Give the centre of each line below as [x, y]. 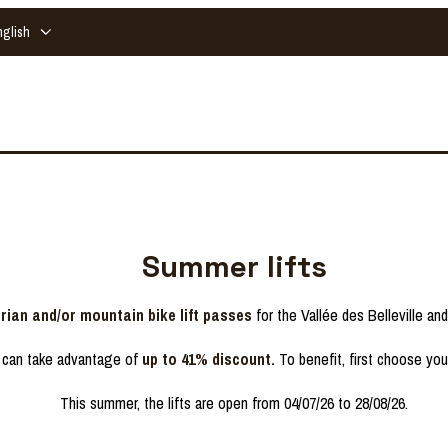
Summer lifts [234, 266]
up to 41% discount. [208, 358]
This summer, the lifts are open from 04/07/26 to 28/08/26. [234, 402]
